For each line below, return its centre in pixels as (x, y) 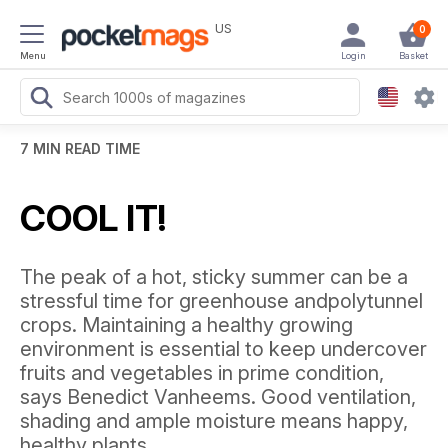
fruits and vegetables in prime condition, (202, 373)
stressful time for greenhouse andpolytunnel (221, 301)
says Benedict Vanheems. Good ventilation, (218, 397)
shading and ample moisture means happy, (214, 421)
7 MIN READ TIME (80, 148)
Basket (413, 55)
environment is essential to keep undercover (223, 349)
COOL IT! (93, 218)
